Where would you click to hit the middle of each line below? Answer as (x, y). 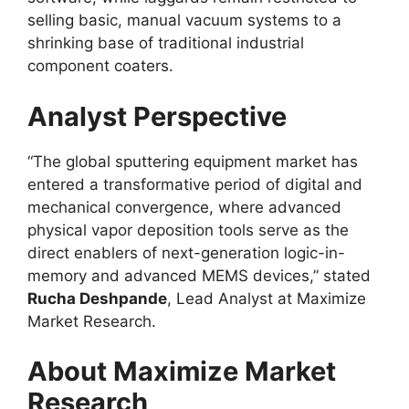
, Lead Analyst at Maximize (267, 298)
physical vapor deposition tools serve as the (188, 230)
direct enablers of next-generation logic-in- (186, 252)
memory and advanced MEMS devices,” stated (199, 275)
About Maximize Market (182, 371)
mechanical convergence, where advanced (184, 207)
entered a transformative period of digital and (195, 184)
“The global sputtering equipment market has (193, 161)
